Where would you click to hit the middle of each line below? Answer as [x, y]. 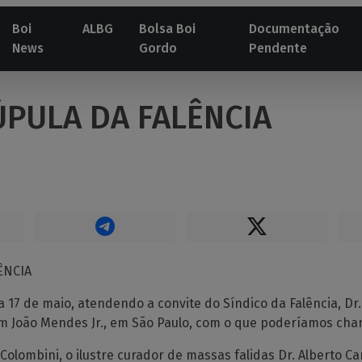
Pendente [278, 48]
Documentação [295, 29]
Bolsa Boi [168, 29]
